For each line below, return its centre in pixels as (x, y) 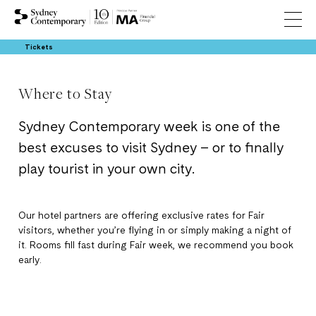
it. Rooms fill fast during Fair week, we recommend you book (156, 245)
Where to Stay (65, 93)
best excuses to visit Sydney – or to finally (151, 149)
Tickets (39, 47)
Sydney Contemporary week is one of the (149, 128)
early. (30, 260)
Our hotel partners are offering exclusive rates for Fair (141, 216)
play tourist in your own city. (108, 170)
